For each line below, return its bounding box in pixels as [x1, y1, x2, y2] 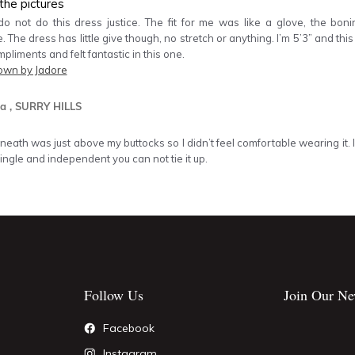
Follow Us [84, 285, 144, 304]
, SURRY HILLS [10, 100, 82, 113]
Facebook [102, 321, 155, 335]
